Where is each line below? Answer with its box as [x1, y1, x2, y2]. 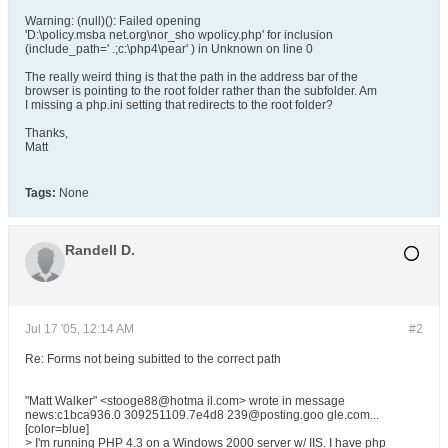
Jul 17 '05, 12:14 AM [25, 322, 134, 336]
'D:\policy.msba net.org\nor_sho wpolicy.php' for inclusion [25, 28, 333, 42]
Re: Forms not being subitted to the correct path [25, 352, 281, 366]
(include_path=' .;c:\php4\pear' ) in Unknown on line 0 [25, 42, 313, 56]
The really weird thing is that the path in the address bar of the [25, 70, 358, 84]
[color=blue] [25, 422, 89, 436]
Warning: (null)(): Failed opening [25, 14, 201, 28]
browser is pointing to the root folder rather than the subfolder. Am [25, 84, 377, 98]
